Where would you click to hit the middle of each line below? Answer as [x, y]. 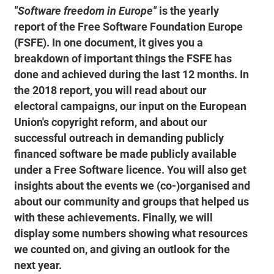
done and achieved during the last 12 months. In [132, 74]
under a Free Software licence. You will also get [131, 170]
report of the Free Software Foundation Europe [129, 27]
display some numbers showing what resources [131, 233]
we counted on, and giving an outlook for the [122, 249]
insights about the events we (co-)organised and [132, 186]
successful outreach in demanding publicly [119, 138]
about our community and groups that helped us [132, 202]
